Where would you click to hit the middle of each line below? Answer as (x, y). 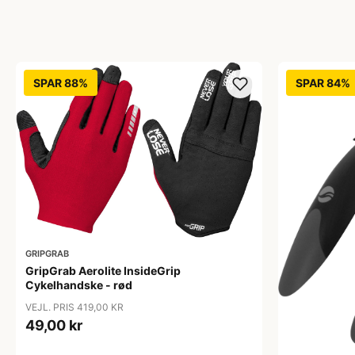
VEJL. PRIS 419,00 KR (74, 307)
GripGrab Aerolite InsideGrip (103, 271)
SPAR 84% (323, 83)
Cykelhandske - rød (79, 285)
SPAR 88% (61, 83)
